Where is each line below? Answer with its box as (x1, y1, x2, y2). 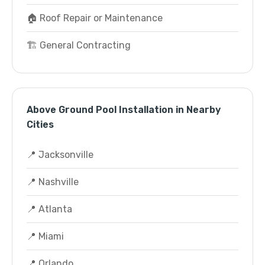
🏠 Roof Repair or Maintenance (27, 12, 163, 24)
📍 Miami (27, 231, 64, 242)
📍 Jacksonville (27, 149, 93, 160)
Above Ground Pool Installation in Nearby (27, 104, 221, 115)
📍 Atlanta (27, 203, 72, 215)
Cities (27, 119, 54, 130)
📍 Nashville (27, 176, 79, 188)
